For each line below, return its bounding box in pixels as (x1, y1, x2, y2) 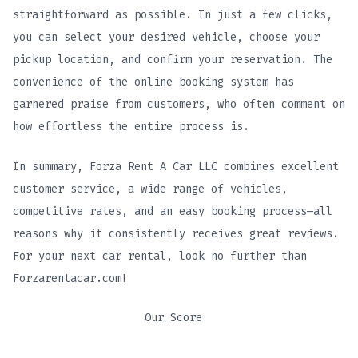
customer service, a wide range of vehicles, (13, 181, 288, 197)
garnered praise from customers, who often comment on (13, 96, 345, 112)
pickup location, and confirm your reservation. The (13, 51, 332, 67)
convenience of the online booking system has (13, 74, 294, 89)
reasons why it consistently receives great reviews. (13, 225, 339, 241)
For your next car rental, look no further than (13, 248, 307, 264)
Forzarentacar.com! (13, 270, 128, 286)
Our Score (144, 310, 202, 326)
